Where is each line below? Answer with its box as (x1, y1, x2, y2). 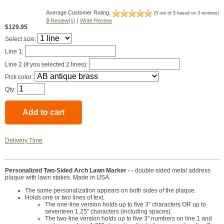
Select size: (5, 35, 37, 43)
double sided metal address (133, 167, 210, 174)
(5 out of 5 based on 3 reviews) (154, 10, 219, 16)
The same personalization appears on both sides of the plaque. (25, 187, 196, 194)
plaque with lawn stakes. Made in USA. (5, 174, 110, 181)
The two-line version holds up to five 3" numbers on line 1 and (45, 215, 212, 222)
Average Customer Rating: (46, 9, 112, 16)
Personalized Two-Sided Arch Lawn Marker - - (5, 167, 133, 174)
